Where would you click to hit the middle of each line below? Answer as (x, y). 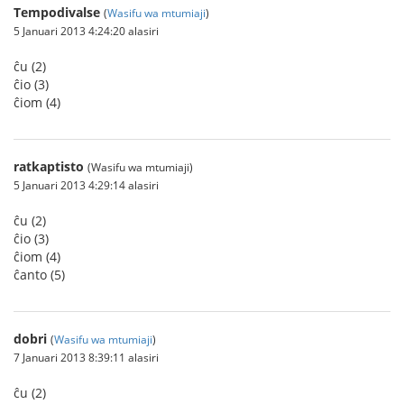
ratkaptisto (49, 166)
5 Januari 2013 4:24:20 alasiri (86, 31)
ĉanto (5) (39, 275)
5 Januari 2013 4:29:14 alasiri (86, 185)
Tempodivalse (57, 12)
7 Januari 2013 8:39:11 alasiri (86, 357)
